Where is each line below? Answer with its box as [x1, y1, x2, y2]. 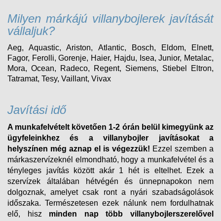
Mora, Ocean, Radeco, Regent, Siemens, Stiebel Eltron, [7, 64, 214, 73]
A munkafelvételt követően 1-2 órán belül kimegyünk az [7, 122, 214, 131]
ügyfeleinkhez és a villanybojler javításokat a [7, 133, 214, 142]
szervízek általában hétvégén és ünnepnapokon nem [7, 177, 214, 185]
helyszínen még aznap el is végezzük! [7, 144, 150, 153]
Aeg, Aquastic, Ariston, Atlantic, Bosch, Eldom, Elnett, [7, 43, 214, 52]
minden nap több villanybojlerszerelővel [49, 209, 214, 218]
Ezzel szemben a [150, 144, 214, 153]
